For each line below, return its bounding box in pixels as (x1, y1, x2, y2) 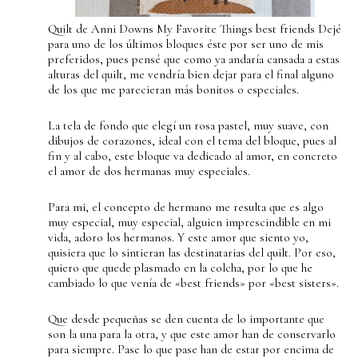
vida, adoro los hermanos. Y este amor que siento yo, (48, 230, 308, 245)
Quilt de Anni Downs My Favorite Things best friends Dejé (48, 22, 341, 36)
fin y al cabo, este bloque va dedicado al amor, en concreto (48, 149, 337, 163)
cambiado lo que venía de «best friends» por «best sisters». (48, 276, 339, 290)
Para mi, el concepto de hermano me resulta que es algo (48, 200, 324, 214)
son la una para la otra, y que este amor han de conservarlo (48, 327, 336, 341)
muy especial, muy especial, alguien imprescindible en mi (48, 215, 331, 229)
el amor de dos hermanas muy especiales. (48, 164, 250, 178)
